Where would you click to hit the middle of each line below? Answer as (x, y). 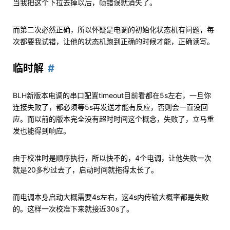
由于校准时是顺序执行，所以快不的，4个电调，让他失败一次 (112, 158)
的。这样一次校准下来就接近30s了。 (73, 208)
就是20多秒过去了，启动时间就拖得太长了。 (85, 169)
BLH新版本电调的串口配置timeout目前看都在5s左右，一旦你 (112, 95)
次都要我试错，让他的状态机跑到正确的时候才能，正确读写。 (113, 41)
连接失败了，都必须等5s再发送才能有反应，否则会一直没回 (110, 107)
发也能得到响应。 (42, 130)
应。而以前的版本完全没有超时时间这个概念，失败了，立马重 (113, 119)
